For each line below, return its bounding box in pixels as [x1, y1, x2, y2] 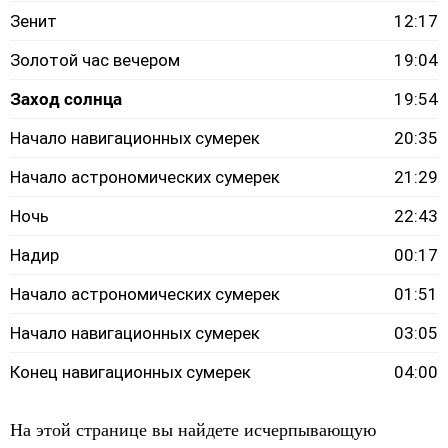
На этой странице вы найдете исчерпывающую [10, 420, 376, 440]
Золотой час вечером [10, 50, 180, 70]
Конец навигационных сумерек [10, 362, 251, 382]
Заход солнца [10, 87, 122, 110]
